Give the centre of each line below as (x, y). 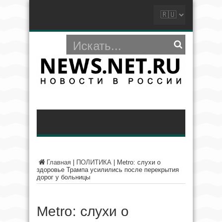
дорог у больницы (63, 177)
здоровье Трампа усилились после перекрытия (108, 170)
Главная (59, 163)
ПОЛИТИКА (94, 163)
